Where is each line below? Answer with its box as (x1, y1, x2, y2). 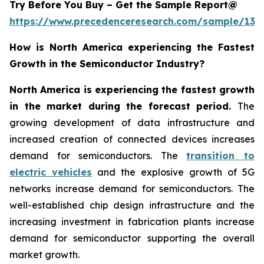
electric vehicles (9, 166, 92, 178)
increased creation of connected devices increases (9, 133, 255, 145)
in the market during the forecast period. (9, 100, 237, 112)
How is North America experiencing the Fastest (9, 41, 255, 53)
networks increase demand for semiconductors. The (9, 182, 255, 194)
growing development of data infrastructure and (9, 116, 255, 128)
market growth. (9, 248, 80, 260)
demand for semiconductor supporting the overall (9, 232, 255, 244)
